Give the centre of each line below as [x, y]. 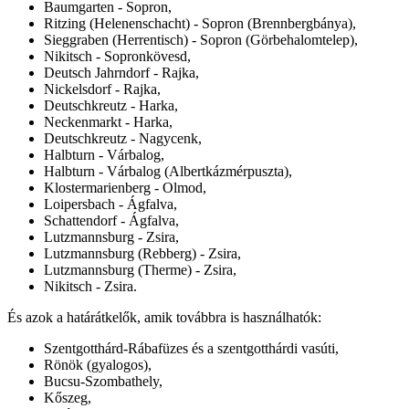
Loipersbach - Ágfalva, [110, 204]
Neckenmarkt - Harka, [108, 121]
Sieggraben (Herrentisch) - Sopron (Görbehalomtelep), [201, 39]
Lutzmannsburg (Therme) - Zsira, [140, 269]
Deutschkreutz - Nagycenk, [123, 138]
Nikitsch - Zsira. [90, 286]
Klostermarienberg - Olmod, [125, 187]
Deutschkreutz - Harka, [111, 105]
